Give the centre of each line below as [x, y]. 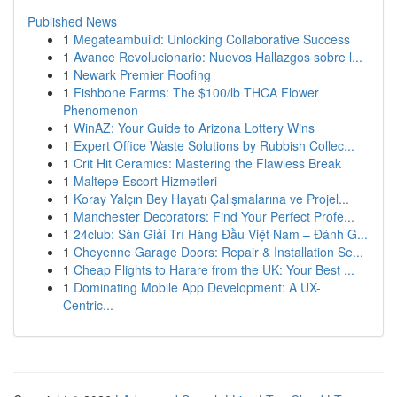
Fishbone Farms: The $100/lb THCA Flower [196, 92]
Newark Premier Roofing [142, 74]
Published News [72, 21]
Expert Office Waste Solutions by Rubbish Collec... [214, 145]
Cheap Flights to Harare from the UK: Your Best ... [214, 269]
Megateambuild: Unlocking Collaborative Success [212, 39]
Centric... [88, 305]
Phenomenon [101, 110]
